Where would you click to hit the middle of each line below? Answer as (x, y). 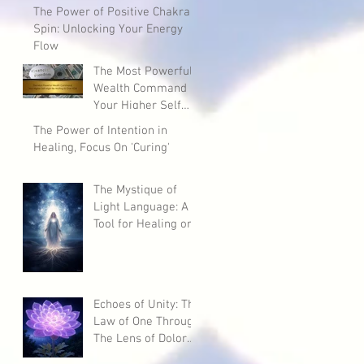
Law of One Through (147, 322)
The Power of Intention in (100, 131)
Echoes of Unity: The (147, 305)
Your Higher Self (137, 106)
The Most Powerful (143, 71)
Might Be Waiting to (145, 123)
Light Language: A (141, 207)
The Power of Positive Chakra (112, 12)
